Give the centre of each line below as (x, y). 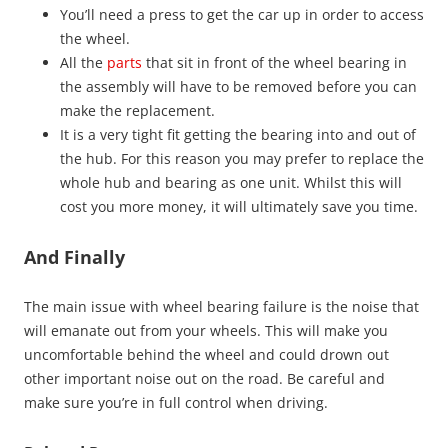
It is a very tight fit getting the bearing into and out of (238, 134)
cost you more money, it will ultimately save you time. (239, 206)
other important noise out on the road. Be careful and (204, 378)
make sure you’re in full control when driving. (178, 402)
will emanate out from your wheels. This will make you (206, 330)
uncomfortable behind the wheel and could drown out (206, 354)
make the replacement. (137, 110)
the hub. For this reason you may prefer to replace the (242, 158)
